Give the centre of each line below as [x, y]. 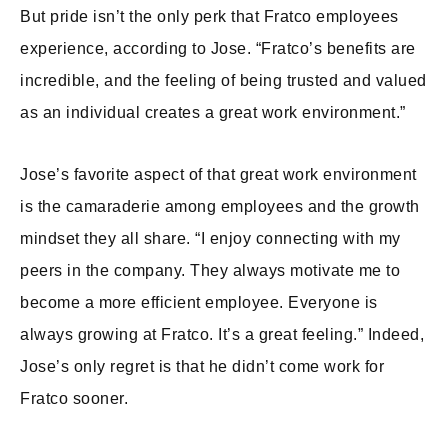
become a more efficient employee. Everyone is [199, 302]
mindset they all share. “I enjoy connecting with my [210, 238]
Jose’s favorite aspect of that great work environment [218, 174]
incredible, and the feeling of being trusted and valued [223, 80]
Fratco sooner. [76, 398]
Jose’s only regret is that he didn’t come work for [202, 366]
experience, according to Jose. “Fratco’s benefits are [218, 48]
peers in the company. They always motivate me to [210, 270]
